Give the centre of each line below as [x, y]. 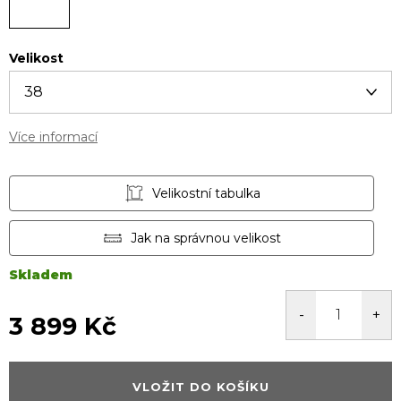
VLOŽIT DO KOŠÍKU [200, 386]
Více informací [53, 137]
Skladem [41, 274]
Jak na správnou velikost [206, 239]
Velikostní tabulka [206, 194]
